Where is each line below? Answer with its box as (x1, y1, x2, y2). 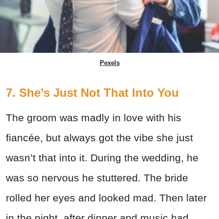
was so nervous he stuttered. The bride (6, 172, 188, 183)
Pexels (99, 59, 120, 66)
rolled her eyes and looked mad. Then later (6, 192, 207, 203)
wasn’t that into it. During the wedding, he (6, 152, 198, 163)
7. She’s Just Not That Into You (6, 86, 179, 99)
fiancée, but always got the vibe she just (6, 131, 193, 143)
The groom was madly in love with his (6, 111, 181, 123)
